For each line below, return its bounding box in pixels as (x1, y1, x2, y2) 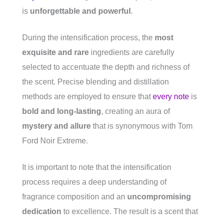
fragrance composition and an (22, 192, 127, 201)
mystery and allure (22, 122, 91, 130)
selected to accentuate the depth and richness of (22, 63, 190, 71)
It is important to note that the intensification (22, 163, 171, 171)
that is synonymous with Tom (91, 122, 192, 130)
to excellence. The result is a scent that (61, 207, 198, 216)
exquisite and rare (22, 48, 89, 56)
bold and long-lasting (22, 107, 101, 115)
